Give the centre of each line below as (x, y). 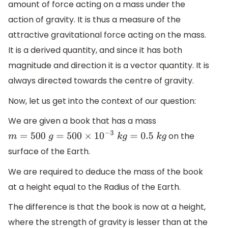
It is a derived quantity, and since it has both (95, 50)
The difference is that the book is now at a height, (107, 207)
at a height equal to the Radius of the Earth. (94, 187)
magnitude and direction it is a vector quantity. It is (109, 66)
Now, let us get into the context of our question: (102, 101)
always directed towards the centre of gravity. (101, 81)
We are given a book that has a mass (82, 121)
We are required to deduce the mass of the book (106, 172)
